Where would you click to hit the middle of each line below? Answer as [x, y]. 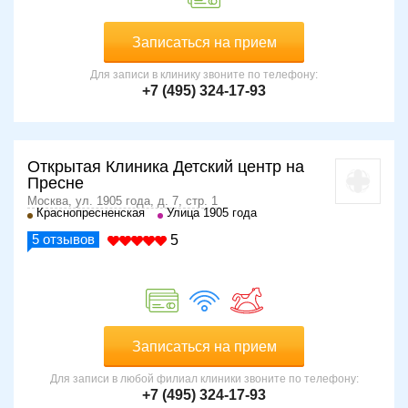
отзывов [67, 240]
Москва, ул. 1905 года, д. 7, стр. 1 [122, 201]
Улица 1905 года [212, 213]
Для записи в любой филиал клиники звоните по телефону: [204, 379]
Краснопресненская [91, 213]
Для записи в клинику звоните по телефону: [204, 75]
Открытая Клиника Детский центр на [166, 167]
